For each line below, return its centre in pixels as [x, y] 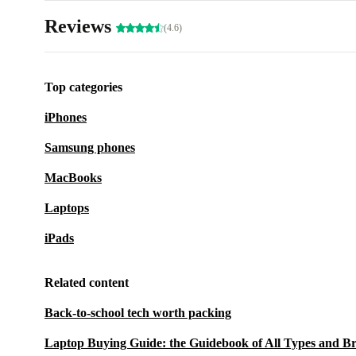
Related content [87, 282]
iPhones [66, 117]
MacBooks [73, 178]
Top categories [83, 87]
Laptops [67, 208]
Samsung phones [90, 147]
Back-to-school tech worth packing [138, 313]
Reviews [80, 26]
